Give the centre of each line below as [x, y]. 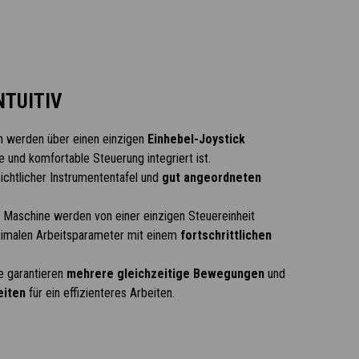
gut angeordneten [211, 177]
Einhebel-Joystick [196, 139]
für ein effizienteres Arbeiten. [100, 293]
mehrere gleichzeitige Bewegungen [165, 274]
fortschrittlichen [226, 235]
